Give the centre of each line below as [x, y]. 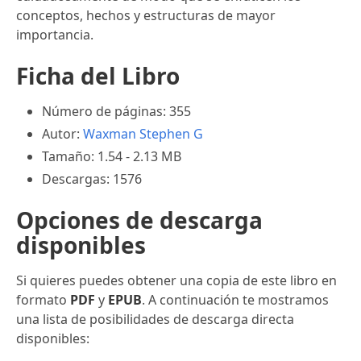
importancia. [55, 34]
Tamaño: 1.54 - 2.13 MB [112, 156]
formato [43, 299]
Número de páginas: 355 [116, 111]
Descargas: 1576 [92, 178]
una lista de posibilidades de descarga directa [155, 319]
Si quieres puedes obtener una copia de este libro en [176, 280]
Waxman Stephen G [143, 133]
